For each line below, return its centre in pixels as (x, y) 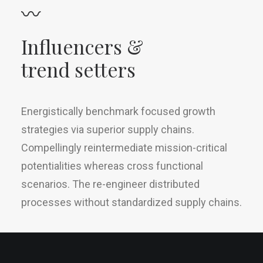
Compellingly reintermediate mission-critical (124, 148)
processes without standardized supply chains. (131, 202)
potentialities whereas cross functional (112, 166)
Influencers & (82, 46)
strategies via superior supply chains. (108, 129)
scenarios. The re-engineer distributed (110, 184)
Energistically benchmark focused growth (118, 111)
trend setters (78, 69)
